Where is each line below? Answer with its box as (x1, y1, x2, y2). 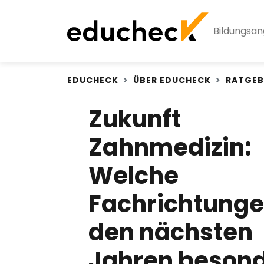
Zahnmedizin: (88, 131, 252, 164)
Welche (88, 159, 179, 193)
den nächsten (88, 216, 253, 249)
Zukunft (88, 103, 181, 136)
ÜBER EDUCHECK (133, 74, 211, 86)
